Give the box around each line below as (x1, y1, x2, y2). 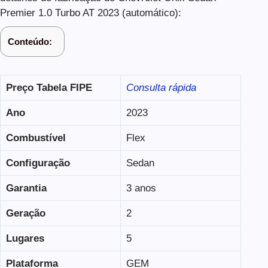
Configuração (5, 157, 70, 169)
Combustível (5, 132, 66, 144)
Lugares (5, 232, 44, 244)
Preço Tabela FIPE (5, 81, 92, 93)
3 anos (126, 182, 156, 194)
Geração (5, 207, 45, 219)
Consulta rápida (126, 81, 196, 93)
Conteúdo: (8, 36, 52, 47)
